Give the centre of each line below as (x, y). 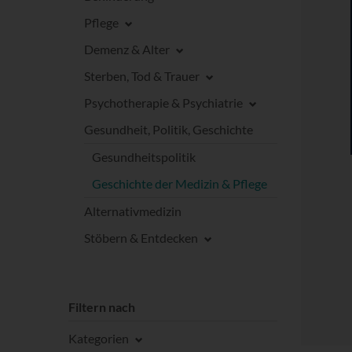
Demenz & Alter (127, 49)
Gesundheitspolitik (144, 156)
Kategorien (100, 338)
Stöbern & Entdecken (141, 237)
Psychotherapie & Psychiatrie (163, 102)
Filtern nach (102, 306)
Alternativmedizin (133, 211)
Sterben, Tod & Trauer (142, 75)
